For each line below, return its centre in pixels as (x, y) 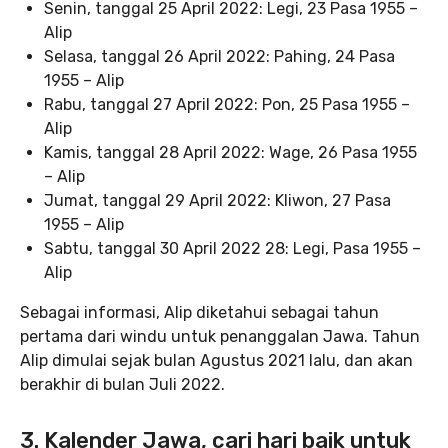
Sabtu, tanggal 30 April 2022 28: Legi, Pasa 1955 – (232, 248)
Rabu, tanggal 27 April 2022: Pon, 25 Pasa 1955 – (227, 104)
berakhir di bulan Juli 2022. (122, 384)
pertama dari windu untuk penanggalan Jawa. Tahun (220, 336)
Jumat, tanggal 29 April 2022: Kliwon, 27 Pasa (217, 200)
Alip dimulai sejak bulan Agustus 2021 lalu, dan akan (216, 360)
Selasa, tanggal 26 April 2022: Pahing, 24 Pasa (219, 56)
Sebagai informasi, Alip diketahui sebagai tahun (199, 312)
